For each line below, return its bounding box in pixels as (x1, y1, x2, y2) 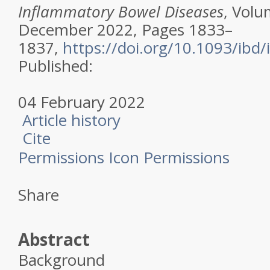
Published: (18, 55, 93, 77)
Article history (22, 109, 121, 131)
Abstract (18, 228, 90, 251)
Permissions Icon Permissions (18, 146, 230, 168)
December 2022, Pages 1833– (18, 19, 233, 40)
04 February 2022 (18, 91, 145, 113)
